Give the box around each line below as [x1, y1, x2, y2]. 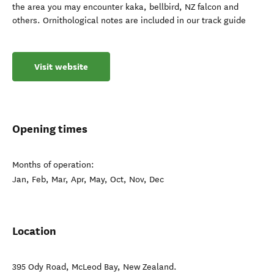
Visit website [34, 61, 88, 73]
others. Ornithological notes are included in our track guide [12, 15, 246, 26]
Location [12, 224, 56, 238]
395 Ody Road [12, 262, 66, 272]
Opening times [12, 122, 87, 136]
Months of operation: [12, 160, 94, 170]
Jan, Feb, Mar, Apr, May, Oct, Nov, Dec [12, 174, 164, 185]
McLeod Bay [72, 262, 117, 272]
